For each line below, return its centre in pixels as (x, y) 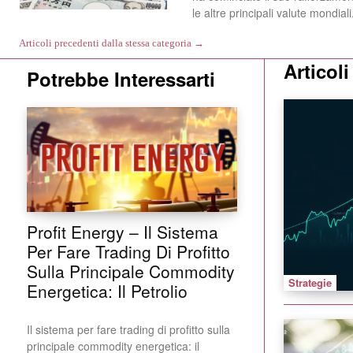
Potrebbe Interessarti (121, 78)
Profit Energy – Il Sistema (123, 232)
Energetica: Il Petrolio (107, 291)
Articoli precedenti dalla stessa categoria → (111, 43)
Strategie (310, 282)
